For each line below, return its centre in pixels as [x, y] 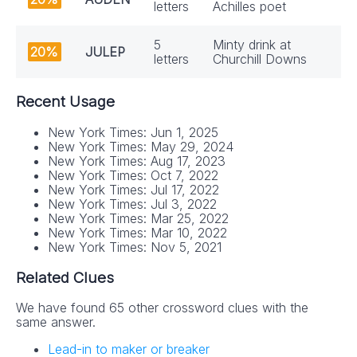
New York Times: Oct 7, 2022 [133, 175]
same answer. [56, 322]
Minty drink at [252, 45]
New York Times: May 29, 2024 [141, 146]
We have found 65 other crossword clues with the [162, 308]
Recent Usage [65, 102]
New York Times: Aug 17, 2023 [137, 161]
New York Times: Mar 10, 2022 [137, 232]
